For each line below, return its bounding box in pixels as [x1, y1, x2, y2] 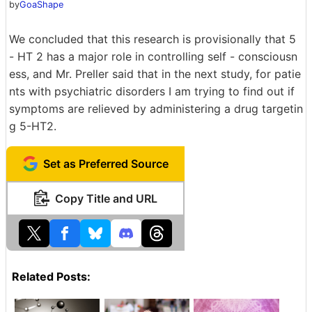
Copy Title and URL [54, 191, 157, 205]
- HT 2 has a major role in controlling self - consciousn [9, 49, 297, 63]
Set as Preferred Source [43, 156, 169, 171]
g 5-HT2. [9, 118, 56, 133]
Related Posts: [12, 269, 91, 283]
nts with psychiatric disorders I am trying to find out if [9, 84, 295, 98]
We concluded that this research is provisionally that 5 [9, 31, 296, 46]
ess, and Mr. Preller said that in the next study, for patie [9, 66, 301, 81]
